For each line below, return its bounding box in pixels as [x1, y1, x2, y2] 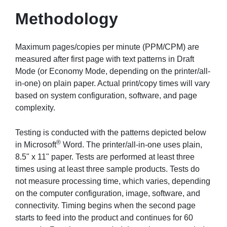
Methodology [15, 10, 118, 28]
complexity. [15, 103, 55, 112]
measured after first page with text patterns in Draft [15, 55, 194, 63]
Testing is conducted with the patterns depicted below [15, 128, 206, 137]
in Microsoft [15, 140, 56, 149]
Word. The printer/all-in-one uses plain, [61, 140, 202, 149]
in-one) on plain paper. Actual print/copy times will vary [15, 79, 210, 88]
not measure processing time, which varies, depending [15, 177, 210, 185]
